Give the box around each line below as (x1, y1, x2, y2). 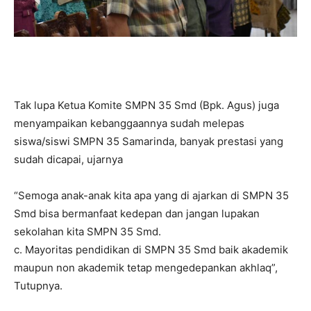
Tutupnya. (14, 278, 62, 292)
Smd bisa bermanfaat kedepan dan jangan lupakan (14, 206, 260, 220)
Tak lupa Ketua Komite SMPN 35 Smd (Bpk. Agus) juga (14, 98, 279, 112)
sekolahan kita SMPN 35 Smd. (14, 224, 161, 238)
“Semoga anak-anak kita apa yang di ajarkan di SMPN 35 (14, 188, 289, 202)
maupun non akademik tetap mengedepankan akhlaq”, (14, 260, 278, 274)
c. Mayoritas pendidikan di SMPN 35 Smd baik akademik (14, 242, 288, 256)
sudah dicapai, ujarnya (14, 152, 123, 166)
